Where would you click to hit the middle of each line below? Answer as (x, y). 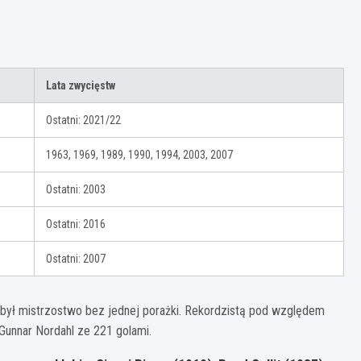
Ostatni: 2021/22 (83, 120)
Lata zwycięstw (81, 86)
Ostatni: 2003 (76, 190)
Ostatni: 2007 (76, 259)
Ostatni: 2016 (76, 224)
